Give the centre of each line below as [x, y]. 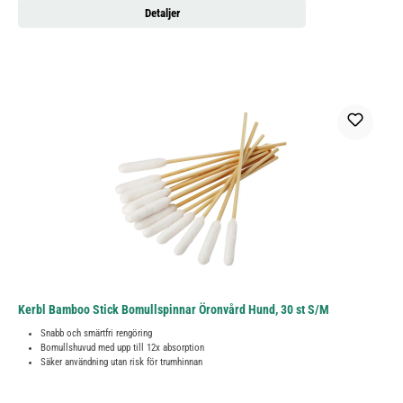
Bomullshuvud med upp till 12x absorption [122, 348]
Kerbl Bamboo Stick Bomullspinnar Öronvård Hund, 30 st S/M [174, 310]
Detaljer [162, 13]
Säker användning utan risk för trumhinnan [121, 363]
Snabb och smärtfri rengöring [96, 334]
